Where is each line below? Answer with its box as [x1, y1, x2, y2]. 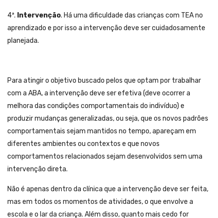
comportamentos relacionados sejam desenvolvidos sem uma [7, 152, 202, 161]
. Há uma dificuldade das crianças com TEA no [61, 11, 203, 20]
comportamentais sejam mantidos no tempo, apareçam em [7, 127, 196, 136]
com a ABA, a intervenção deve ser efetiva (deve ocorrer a [7, 89, 190, 98]
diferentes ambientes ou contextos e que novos [7, 140, 160, 148]
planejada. [7, 36, 39, 45]
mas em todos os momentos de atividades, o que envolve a [7, 198, 193, 206]
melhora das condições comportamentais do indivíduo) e [7, 102, 184, 110]
